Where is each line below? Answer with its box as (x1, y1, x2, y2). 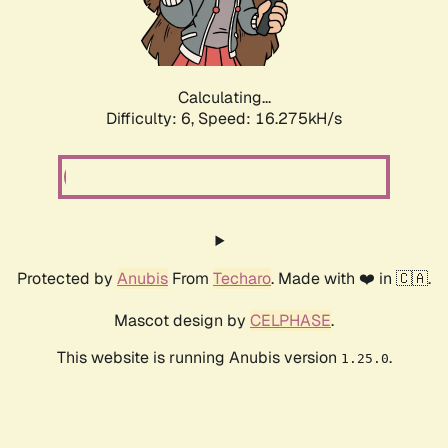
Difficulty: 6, (106, 108, 198, 130)
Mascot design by (114, 310, 250, 332)
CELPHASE (250, 310, 331, 332)
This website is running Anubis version (56, 347, 341, 369)
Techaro (213, 268, 271, 290)
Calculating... (177, 87, 271, 109)
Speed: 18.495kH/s (198, 108, 342, 130)
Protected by (17, 268, 117, 290)
